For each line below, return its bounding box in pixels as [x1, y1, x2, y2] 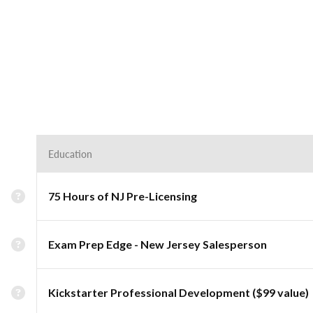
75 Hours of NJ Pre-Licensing [48, 189, 197, 203]
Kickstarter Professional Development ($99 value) [48, 286, 309, 299]
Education [48, 147, 92, 161]
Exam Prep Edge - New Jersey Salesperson [48, 238, 267, 251]
